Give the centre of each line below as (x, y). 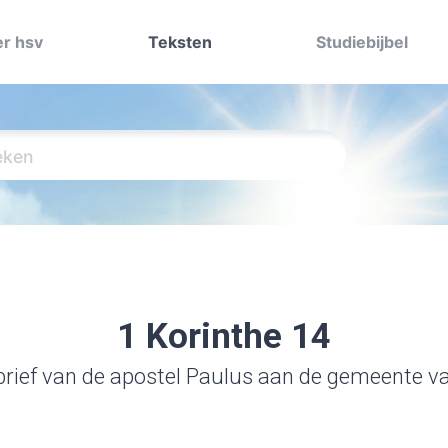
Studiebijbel (362, 42)
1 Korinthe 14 (224, 336)
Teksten (179, 42)
